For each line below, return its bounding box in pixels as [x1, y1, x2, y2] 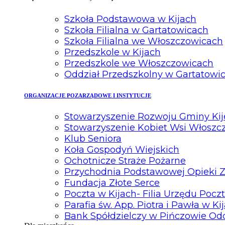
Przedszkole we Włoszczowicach [64, 57, 213, 69]
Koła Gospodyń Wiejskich [64, 144, 179, 155]
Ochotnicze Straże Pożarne [64, 155, 186, 166]
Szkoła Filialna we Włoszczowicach [64, 35, 223, 47]
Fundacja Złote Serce [64, 177, 160, 188]
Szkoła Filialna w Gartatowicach [64, 24, 208, 36]
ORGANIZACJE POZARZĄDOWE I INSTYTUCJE [24, 92, 151, 98]
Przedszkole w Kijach [64, 46, 161, 58]
